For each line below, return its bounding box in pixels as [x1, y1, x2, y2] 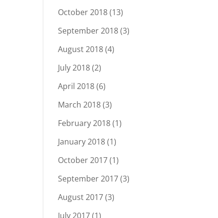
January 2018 [58, 136, 106, 147]
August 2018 [58, 44, 104, 54]
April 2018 [58, 81, 95, 91]
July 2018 [58, 62, 91, 73]
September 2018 [58, 25, 119, 36]
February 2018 [58, 118, 111, 128]
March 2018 [58, 99, 101, 110]
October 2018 [58, 7, 108, 18]
